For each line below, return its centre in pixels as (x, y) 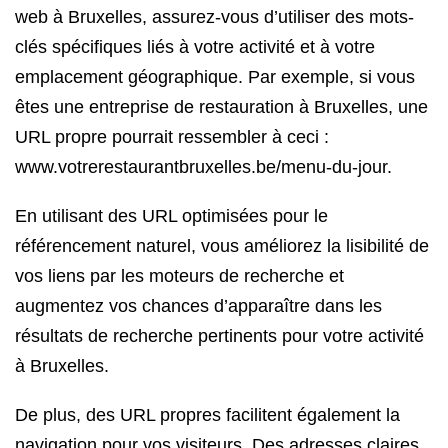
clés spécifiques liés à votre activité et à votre (195, 47)
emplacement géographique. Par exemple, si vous (215, 77)
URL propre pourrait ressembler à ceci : (172, 137)
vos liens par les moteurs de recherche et (179, 276)
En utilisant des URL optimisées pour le (171, 216)
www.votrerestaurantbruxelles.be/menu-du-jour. (203, 167)
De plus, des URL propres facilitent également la (207, 415)
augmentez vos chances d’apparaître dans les (198, 306)
